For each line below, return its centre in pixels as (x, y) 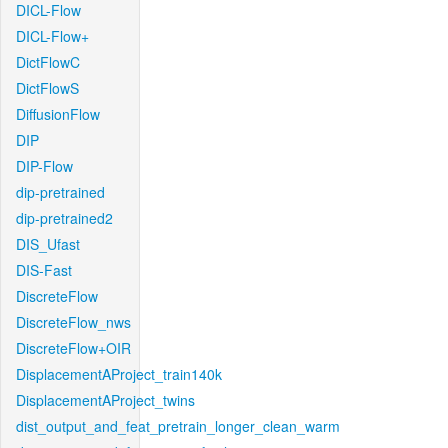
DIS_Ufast (48, 244)
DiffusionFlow (58, 114)
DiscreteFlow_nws (73, 322)
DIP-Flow (44, 166)
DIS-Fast (44, 270)
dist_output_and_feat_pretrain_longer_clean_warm (178, 426)
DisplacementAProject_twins (105, 400)
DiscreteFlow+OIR (73, 348)
